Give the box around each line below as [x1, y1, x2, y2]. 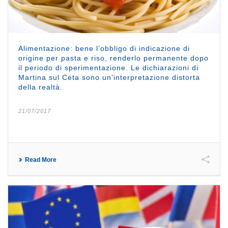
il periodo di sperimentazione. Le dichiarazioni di [18, 64, 198, 72]
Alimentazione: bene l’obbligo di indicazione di [18, 44, 190, 53]
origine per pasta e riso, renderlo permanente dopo [18, 54, 209, 63]
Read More [25, 156, 56, 164]
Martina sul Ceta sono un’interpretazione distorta [18, 73, 200, 82]
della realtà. [18, 83, 70, 92]
